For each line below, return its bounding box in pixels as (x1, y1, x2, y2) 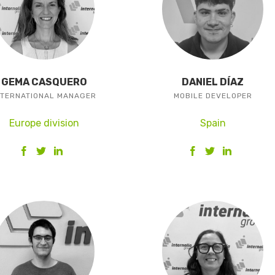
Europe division (9, 117, 79, 129)
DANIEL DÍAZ (182, 76, 244, 88)
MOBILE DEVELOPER (173, 91, 252, 100)
